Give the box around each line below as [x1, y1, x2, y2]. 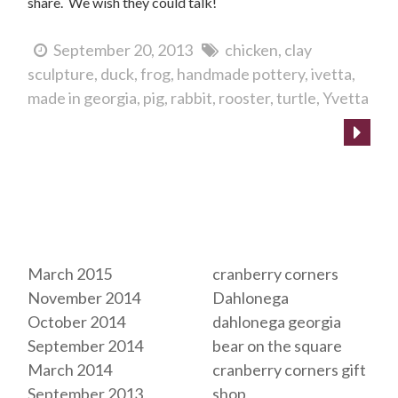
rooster [219, 88, 270, 108]
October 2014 [28, 312, 125, 332]
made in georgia [28, 88, 137, 108]
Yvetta [322, 88, 369, 108]
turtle [276, 88, 316, 108]
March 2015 [28, 264, 112, 284]
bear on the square [212, 336, 342, 356]
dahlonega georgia [212, 312, 341, 332]
